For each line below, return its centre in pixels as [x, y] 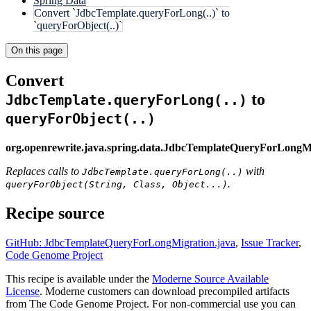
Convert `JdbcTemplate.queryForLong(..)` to [132, 13]
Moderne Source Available [210, 278]
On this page [37, 50]
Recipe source [55, 213]
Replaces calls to [44, 171]
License [23, 291]
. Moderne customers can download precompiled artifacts [165, 291]
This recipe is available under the [79, 278]
